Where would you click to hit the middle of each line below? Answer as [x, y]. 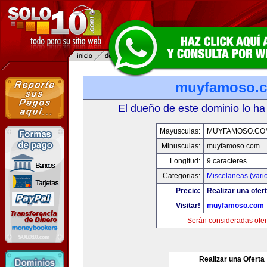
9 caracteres [226, 161]
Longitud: [185, 161]
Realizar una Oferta [232, 259]
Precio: [188, 191]
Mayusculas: [180, 131]
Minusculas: [181, 146]
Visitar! [188, 206]
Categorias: [181, 176]
